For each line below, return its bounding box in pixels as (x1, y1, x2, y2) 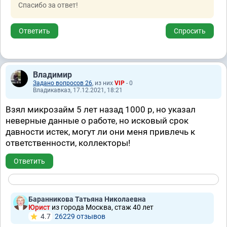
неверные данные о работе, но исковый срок (6, 116, 188, 126)
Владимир (33, 70, 72, 80)
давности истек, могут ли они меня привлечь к (6, 127, 195, 137)
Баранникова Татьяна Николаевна (28, 195, 146, 203)
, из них (92, 80, 115, 87)
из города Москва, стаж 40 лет (52, 203, 154, 211)
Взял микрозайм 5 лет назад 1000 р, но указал (6, 104, 196, 115)
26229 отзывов (55, 212, 105, 220)
